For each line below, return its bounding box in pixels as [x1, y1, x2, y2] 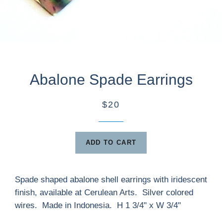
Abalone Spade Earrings [29, 71, 193, 88]
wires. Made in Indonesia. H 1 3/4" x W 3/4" [15, 201, 181, 210]
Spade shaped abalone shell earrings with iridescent [15, 175, 207, 184]
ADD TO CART [85, 139, 137, 146]
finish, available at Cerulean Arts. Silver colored [15, 188, 193, 197]
